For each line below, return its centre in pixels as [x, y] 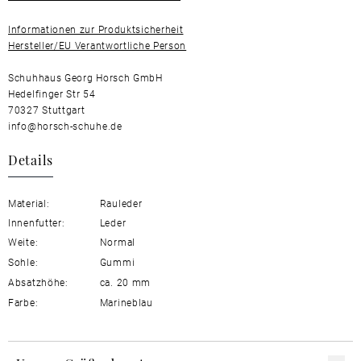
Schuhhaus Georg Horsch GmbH [85, 77]
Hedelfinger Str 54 [52, 93]
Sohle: [23, 262]
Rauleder [120, 203]
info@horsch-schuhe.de [65, 126]
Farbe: [23, 302]
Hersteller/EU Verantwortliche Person [98, 45]
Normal [116, 242]
